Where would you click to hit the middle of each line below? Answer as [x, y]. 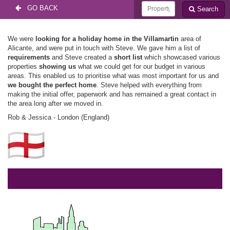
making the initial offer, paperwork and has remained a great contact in [112, 94]
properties [23, 66]
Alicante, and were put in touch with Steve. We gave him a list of [104, 48]
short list [128, 57]
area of [190, 39]
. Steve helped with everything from [149, 85]
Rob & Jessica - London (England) [59, 117]
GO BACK [40, 8]
